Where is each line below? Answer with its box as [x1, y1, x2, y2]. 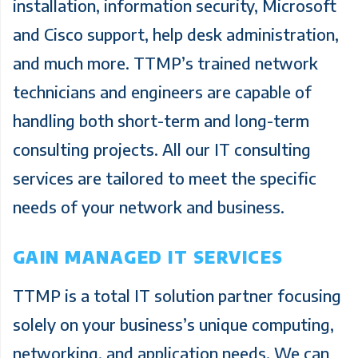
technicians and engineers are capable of [12, 81, 312, 101]
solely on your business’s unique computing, [12, 313, 334, 334]
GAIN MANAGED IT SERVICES [12, 247, 284, 268]
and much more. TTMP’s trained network [12, 52, 318, 73]
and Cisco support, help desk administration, [12, 23, 339, 44]
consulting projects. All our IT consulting [12, 138, 311, 159]
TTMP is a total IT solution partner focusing [12, 284, 341, 305]
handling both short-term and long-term [12, 109, 309, 130]
